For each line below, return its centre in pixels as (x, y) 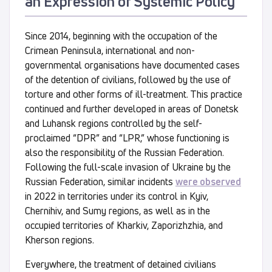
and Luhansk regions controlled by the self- (114, 123)
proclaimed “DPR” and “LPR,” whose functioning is (127, 138)
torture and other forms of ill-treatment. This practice (134, 94)
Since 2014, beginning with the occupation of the (121, 36)
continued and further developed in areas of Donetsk (132, 108)
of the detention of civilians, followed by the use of (128, 79)
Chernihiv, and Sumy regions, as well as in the (117, 210)
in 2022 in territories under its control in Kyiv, (117, 196)
